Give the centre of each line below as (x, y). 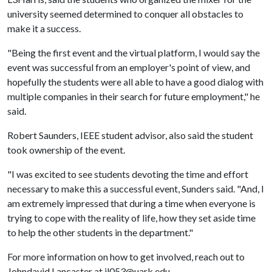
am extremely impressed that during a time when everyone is (131, 203)
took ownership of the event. (66, 150)
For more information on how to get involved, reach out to (126, 257)
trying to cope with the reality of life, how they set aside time (131, 218)
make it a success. (45, 28)
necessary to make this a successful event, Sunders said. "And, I (136, 189)
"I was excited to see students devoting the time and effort (128, 174)
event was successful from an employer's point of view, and (129, 67)
